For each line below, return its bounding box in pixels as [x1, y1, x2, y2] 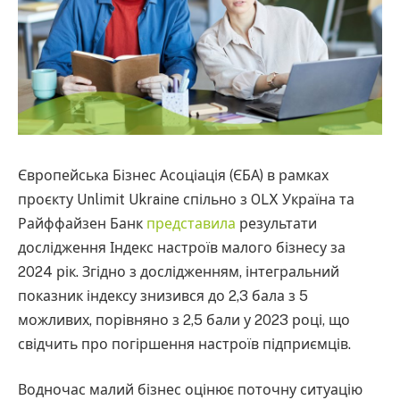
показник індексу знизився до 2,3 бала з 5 [18, 287, 308, 304]
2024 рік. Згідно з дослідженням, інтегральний [18, 262, 339, 280]
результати [236, 214, 317, 232]
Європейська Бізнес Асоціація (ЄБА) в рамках [18, 166, 329, 184]
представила [146, 214, 236, 232]
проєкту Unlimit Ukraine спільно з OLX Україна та [18, 190, 354, 208]
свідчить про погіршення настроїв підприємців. [18, 335, 351, 353]
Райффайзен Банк [18, 214, 146, 232]
